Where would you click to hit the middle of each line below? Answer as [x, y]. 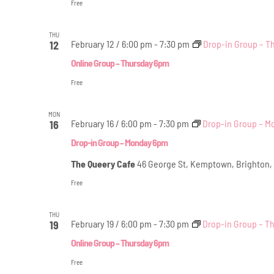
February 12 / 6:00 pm [111, 43]
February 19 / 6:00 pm [111, 223]
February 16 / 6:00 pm [111, 123]
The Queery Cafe [104, 163]
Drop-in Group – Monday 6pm [119, 142]
